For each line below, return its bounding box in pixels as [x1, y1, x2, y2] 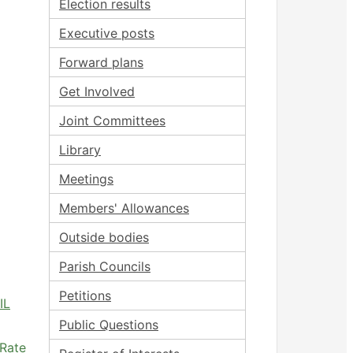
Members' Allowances [59, 200, 189, 216]
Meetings [59, 171, 113, 187]
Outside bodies [59, 229, 149, 245]
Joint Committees [59, 113, 165, 128]
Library [59, 142, 101, 158]
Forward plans [59, 54, 143, 70]
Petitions [59, 288, 111, 303]
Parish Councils [59, 258, 150, 274]
